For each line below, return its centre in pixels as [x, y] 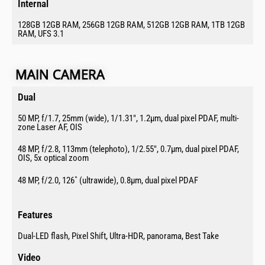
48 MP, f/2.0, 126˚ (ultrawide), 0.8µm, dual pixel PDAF [108, 180]
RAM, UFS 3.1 [41, 33]
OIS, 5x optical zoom [53, 158]
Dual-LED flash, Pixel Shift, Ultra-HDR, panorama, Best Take [118, 236]
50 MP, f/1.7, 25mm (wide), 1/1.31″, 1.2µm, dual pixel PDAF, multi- [128, 118]
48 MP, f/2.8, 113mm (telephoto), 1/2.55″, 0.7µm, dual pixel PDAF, [128, 149]
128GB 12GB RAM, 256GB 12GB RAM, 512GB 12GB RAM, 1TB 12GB [131, 25]
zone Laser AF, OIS [50, 127]
